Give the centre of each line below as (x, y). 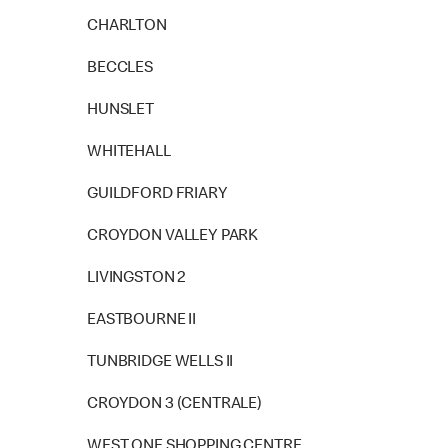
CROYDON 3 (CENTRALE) (174, 405)
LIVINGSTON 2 (137, 279)
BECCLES (120, 69)
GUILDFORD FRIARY (157, 195)
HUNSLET (120, 111)
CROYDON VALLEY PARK (173, 237)
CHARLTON (127, 27)
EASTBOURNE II (142, 321)
